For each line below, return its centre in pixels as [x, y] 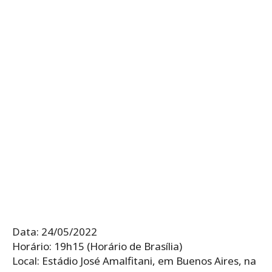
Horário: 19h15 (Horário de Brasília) [97, 246]
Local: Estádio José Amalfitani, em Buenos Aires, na [134, 260]
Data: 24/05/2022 [55, 231]
